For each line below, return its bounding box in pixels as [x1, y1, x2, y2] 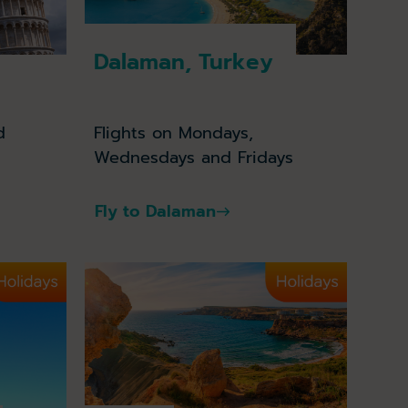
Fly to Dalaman [95, 199, 217, 225]
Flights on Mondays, [94, 120, 254, 147]
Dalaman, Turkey [94, 46, 274, 79]
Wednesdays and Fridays [94, 145, 294, 171]
